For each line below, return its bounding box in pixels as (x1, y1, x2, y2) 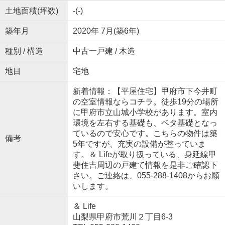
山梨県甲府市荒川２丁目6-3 (72, 212, 175, 221)
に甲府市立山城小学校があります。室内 (72, 107, 217, 117)
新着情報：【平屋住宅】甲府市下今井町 (72, 86, 217, 95)
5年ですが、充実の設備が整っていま (72, 139, 206, 148)
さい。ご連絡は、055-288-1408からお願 (72, 171, 219, 180)
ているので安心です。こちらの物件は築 (72, 129, 217, 138)
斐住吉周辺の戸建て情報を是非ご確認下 (72, 160, 217, 169)
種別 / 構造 (5, 46, 43, 55)
